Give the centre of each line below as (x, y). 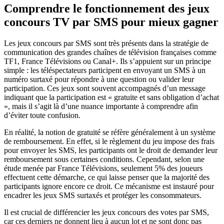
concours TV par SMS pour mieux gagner (111, 22)
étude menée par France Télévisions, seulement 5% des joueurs (103, 168)
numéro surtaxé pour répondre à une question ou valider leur (99, 79)
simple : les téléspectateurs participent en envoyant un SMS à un (105, 70)
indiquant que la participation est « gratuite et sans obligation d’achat (111, 97)
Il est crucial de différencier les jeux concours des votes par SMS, (106, 212)
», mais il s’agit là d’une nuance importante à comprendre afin (101, 106)
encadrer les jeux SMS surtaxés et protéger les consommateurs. (103, 195)
